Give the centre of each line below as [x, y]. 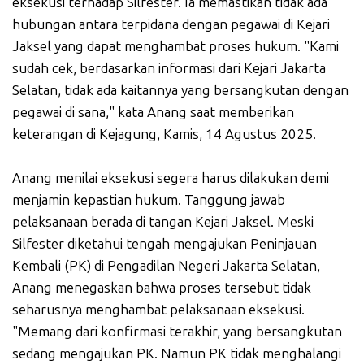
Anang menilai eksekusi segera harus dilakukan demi [171, 178]
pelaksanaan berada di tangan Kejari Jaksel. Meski [163, 222]
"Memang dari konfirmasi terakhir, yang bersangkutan [177, 332]
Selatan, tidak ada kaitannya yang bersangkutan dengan [180, 91]
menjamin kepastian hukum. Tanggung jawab [149, 200]
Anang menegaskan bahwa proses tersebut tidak [162, 288]
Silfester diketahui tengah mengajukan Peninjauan [165, 244]
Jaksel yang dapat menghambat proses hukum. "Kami [175, 47]
